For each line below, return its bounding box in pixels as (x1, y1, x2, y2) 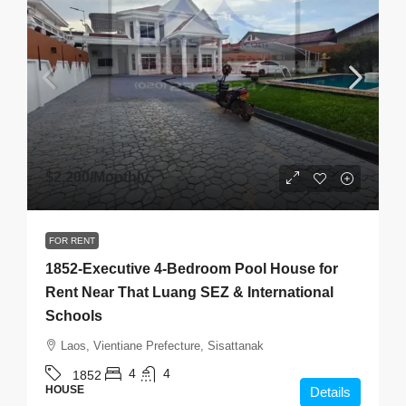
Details (310, 383, 351, 400)
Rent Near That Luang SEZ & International (45, 284, 333, 300)
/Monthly (90, 169, 149, 185)
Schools (45, 307, 102, 324)
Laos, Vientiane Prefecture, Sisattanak (61, 338, 264, 353)
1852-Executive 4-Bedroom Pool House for (45, 260, 338, 276)
